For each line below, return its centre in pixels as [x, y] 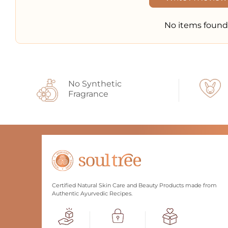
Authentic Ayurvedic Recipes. [92, 194]
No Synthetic [95, 83]
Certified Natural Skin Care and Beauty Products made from [135, 186]
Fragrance [89, 94]
